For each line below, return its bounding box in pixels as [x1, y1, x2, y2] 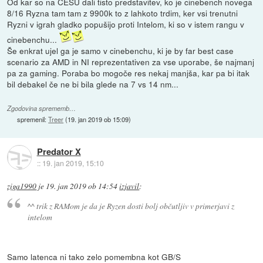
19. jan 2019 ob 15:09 [68, 114, 129, 124]
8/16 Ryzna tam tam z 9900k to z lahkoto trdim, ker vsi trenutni [7, 7, 238, 19]
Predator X [36, 144, 81, 158]
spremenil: [17, 114, 49, 124]
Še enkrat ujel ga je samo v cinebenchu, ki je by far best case [7, 45, 234, 57]
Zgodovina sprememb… [7, 104, 76, 113]
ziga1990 [7, 181, 37, 192]
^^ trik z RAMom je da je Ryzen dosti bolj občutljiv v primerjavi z [27, 200, 234, 211]
